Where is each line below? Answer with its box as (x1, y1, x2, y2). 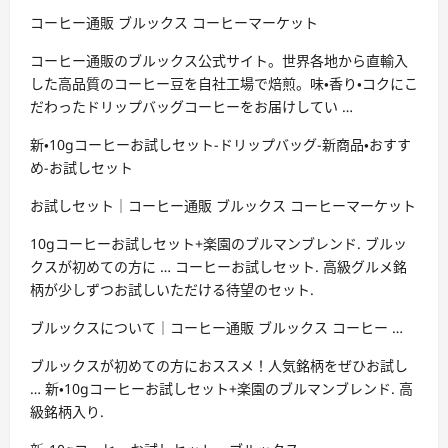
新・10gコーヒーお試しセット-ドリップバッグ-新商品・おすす (30, 135, 411, 155)
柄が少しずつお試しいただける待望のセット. (30, 280, 314, 300)
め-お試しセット (30, 158, 133, 178)
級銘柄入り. (30, 402, 104, 422)
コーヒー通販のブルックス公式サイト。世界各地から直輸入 (30, 51, 408, 71)
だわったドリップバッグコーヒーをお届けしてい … (30, 97, 353, 117)
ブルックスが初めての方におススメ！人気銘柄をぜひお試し (30, 356, 408, 376)
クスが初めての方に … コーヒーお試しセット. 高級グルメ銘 (30, 257, 407, 277)
